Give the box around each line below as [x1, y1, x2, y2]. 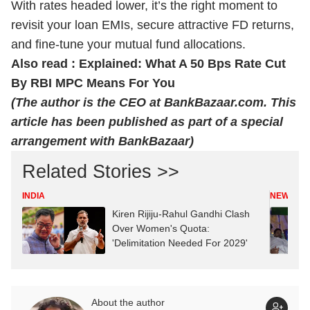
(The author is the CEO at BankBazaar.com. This [11, 95, 296, 109]
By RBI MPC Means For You [11, 76, 175, 90]
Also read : [11, 57, 79, 71]
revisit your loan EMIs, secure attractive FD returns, [11, 18, 294, 32]
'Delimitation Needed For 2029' [112, 237, 248, 248]
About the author [91, 296, 165, 308]
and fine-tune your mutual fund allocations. [11, 37, 246, 51]
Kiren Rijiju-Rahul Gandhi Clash [112, 208, 250, 219]
